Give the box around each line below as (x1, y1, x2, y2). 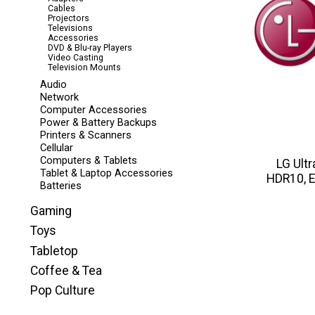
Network (39, 90, 79, 103)
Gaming (30, 204, 72, 219)
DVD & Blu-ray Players (48, 43, 133, 53)
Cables (48, 4, 76, 14)
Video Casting (48, 53, 104, 63)
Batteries (39, 179, 82, 192)
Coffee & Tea (30, 263, 102, 278)
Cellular (39, 141, 73, 154)
